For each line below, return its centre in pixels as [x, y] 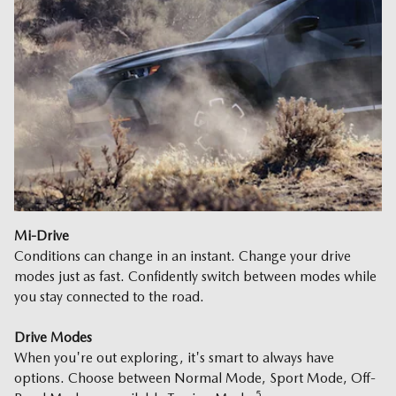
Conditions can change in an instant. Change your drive [183, 255]
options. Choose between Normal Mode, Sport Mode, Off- [195, 377]
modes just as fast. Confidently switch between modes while [195, 276]
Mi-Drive [42, 235]
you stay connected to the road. [113, 296]
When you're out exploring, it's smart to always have [174, 357]
